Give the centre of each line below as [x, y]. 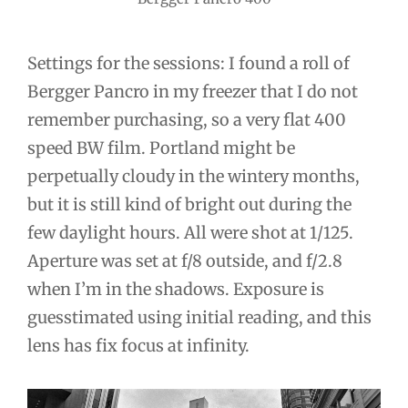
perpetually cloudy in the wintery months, [194, 177]
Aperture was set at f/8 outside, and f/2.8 [185, 261]
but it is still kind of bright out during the [189, 205]
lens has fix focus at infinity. [138, 346]
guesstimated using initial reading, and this [199, 318]
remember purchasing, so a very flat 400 [187, 120]
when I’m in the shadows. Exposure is [176, 290]
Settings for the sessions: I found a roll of [189, 64]
